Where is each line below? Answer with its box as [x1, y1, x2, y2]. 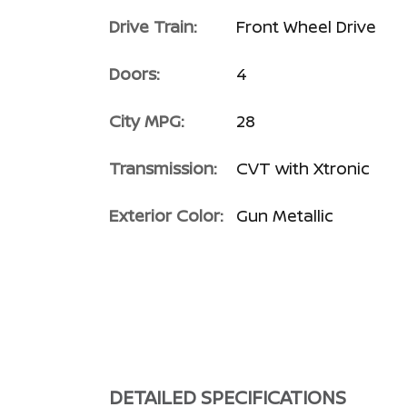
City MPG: [109, 109, 184, 132]
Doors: [109, 62, 160, 84]
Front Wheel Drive [236, 15, 376, 37]
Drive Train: [109, 15, 197, 37]
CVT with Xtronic [236, 156, 370, 179]
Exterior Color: [109, 203, 223, 226]
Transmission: [109, 156, 217, 179]
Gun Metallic [236, 203, 333, 226]
